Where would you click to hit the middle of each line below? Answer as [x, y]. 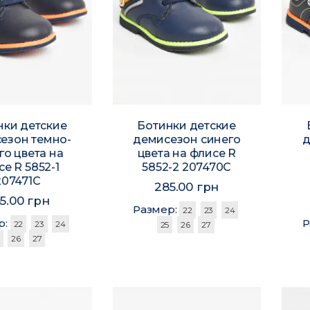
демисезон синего [187, 139]
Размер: [156, 209]
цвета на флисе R [186, 153]
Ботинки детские [186, 125]
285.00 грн [187, 186]
